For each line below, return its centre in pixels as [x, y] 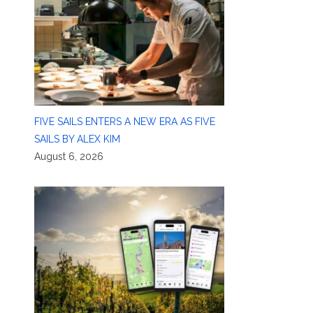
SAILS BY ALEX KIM [77, 139]
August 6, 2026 [68, 156]
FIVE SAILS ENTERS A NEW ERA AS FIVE [124, 121]
